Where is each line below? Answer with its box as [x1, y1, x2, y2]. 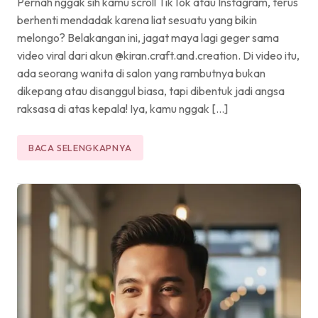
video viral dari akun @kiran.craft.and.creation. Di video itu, [17, 48, 300, 62]
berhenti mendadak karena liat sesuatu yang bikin [17, 12, 257, 27]
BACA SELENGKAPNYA [28, 141, 132, 153]
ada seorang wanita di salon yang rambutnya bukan [17, 65, 265, 80]
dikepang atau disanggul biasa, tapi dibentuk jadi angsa [17, 83, 285, 98]
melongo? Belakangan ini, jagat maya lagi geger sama [17, 30, 279, 45]
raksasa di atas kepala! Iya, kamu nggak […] [17, 101, 228, 116]
